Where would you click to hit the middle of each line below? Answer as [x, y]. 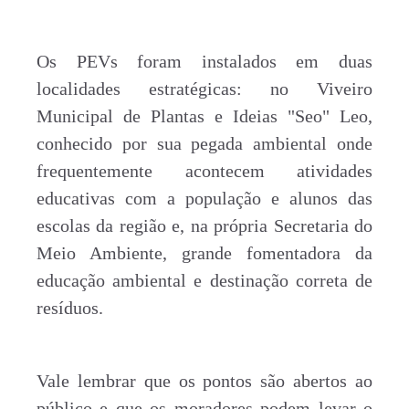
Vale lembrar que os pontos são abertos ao [204, 381]
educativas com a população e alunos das [204, 198]
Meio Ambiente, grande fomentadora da [204, 253]
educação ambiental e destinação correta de [204, 280]
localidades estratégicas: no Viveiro [204, 89]
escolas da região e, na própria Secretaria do [204, 225]
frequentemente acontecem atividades [204, 171]
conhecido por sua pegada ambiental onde [204, 143]
